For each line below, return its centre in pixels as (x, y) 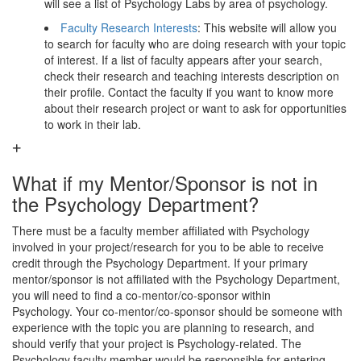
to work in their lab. (93, 124)
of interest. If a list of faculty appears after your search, (183, 60)
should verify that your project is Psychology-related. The (157, 343)
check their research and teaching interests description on (192, 76)
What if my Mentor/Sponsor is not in (165, 183)
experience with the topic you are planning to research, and (163, 327)
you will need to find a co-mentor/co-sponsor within (141, 295)
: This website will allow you (267, 27)
